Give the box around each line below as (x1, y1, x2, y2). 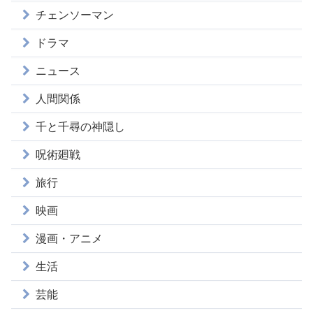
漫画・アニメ (36, 232, 103, 245)
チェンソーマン (36, 8, 114, 21)
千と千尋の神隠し (36, 120, 125, 133)
